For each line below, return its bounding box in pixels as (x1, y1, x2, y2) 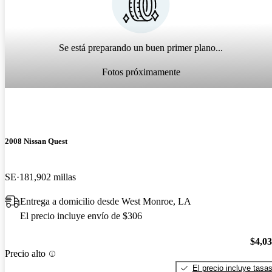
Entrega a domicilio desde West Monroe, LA (20, 196, 191, 207)
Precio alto (5, 248, 46, 259)
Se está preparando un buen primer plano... (59, 42, 223, 53)
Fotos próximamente (101, 67, 180, 78)
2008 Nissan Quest (5, 137, 67, 146)
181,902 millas (19, 172, 76, 183)
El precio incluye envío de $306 (20, 211, 142, 222)
